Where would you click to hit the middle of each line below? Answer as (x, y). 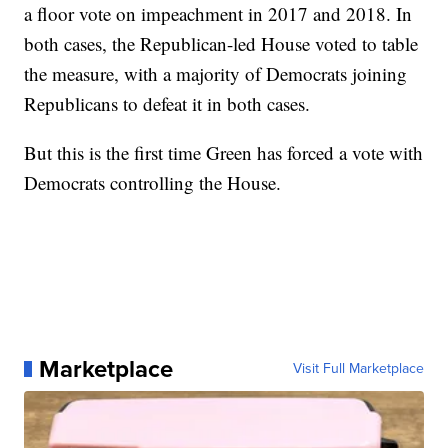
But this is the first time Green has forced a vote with (224, 153)
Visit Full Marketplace (358, 369)
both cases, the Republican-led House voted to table (221, 44)
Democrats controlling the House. (153, 183)
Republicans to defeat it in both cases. (167, 104)
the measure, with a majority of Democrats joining (216, 74)
